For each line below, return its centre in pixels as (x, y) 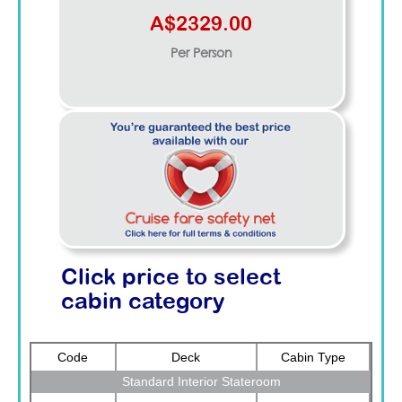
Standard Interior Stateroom (201, 381)
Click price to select (171, 278)
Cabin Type (313, 357)
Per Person (201, 53)
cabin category (143, 302)
